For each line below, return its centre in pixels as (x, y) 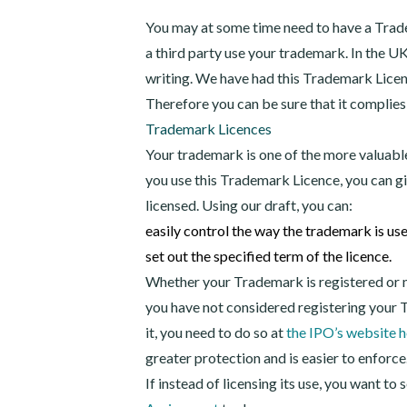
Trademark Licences (208, 129)
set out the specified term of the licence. (268, 256)
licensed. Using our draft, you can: (249, 205)
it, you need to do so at (216, 332)
